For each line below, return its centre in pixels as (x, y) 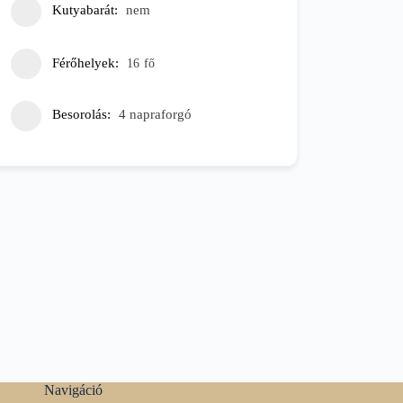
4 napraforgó (155, 114)
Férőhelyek (84, 63)
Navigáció (73, 390)
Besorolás (80, 114)
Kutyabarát (83, 9)
